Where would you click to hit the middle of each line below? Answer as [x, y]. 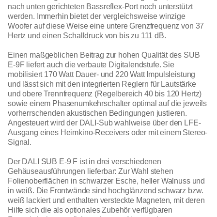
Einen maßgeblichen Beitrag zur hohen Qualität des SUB [104, 55]
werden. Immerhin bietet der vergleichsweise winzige [97, 16]
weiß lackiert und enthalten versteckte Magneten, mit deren [106, 200]
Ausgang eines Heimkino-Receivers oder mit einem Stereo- [108, 132]
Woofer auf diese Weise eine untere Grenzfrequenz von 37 [106, 26]
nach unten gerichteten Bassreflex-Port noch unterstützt [101, 6]
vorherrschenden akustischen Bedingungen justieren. [97, 113]
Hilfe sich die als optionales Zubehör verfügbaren [90, 210]
